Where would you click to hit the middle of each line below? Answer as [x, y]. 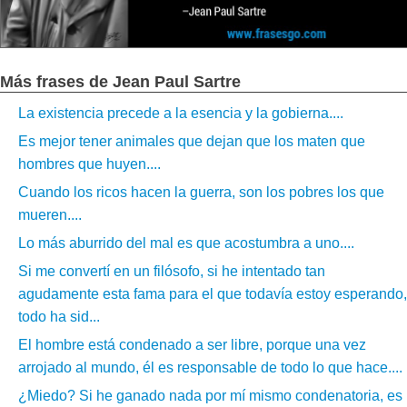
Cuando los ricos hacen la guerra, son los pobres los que [201, 193]
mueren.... [50, 215]
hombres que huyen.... [89, 164]
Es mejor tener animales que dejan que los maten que [192, 142]
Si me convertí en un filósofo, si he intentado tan [172, 272]
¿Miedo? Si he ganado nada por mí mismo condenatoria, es [210, 396]
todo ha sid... [59, 317]
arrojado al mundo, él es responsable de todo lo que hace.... [210, 368]
